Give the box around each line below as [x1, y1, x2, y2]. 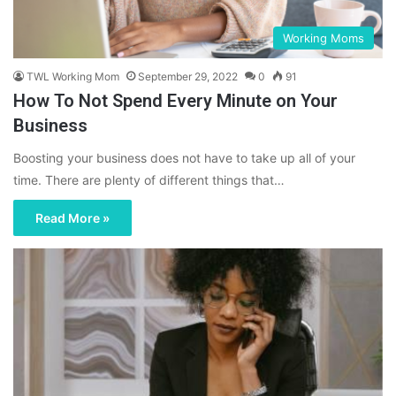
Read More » [35, 209, 110, 225]
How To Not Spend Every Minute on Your [13, 89, 338, 111]
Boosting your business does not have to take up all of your [13, 149, 355, 165]
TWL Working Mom [27, 69, 119, 83]
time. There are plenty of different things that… [13, 171, 285, 187]
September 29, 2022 [138, 69, 238, 83]
